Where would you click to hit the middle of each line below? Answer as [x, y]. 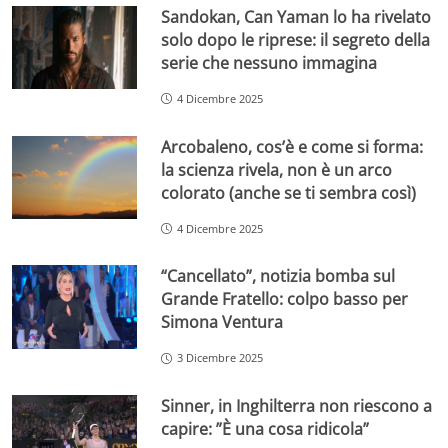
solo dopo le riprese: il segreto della [296, 39]
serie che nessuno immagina [269, 62]
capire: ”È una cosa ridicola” [265, 429]
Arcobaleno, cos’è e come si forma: [292, 146]
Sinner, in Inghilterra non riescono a [297, 406]
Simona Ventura [222, 322]
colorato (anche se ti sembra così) [289, 192]
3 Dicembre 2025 [220, 358]
